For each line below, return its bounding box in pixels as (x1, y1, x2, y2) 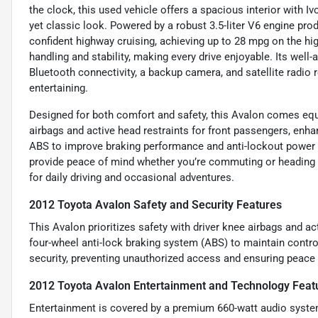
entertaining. (29, 82, 88, 95)
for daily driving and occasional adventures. (29, 171, 234, 185)
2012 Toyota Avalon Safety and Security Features (29, 198, 282, 212)
